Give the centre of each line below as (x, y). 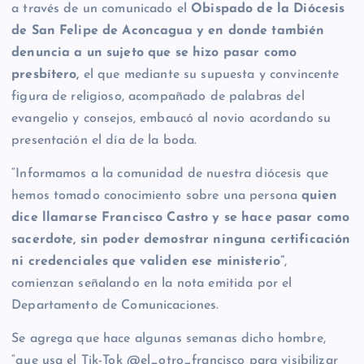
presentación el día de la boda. (104, 141)
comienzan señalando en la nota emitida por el (152, 284)
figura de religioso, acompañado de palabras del (158, 97)
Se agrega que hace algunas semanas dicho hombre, (169, 339)
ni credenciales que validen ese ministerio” (148, 262)
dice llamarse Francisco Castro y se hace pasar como (181, 218)
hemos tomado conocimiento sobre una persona (157, 196)
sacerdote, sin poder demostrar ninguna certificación (181, 240)
